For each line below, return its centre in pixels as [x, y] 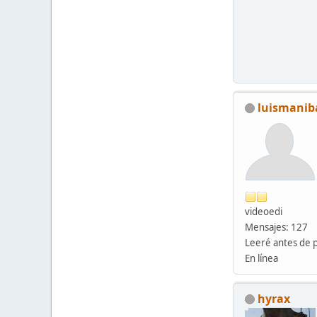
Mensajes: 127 [276, 227]
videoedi [264, 211]
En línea [261, 258]
